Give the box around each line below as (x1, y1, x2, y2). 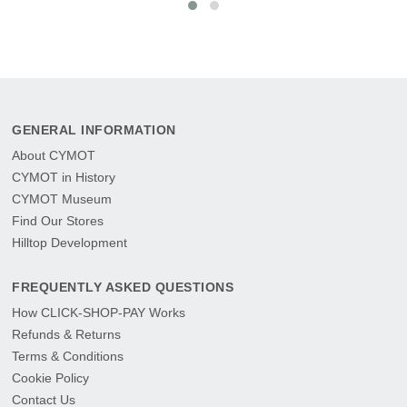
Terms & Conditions (12, 348, 124, 363)
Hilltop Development (12, 235, 128, 251)
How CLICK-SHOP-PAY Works (12, 304, 186, 320)
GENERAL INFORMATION (12, 123, 176, 138)
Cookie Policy (12, 370, 90, 385)
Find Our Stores (12, 213, 104, 229)
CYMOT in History (12, 170, 116, 185)
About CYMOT (12, 148, 96, 164)
